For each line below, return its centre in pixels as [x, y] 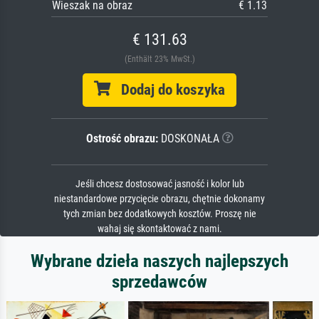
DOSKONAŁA [188, 139]
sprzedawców [159, 282]
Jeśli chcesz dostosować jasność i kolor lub [159, 184]
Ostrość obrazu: [122, 139]
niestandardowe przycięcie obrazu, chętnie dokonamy [159, 199]
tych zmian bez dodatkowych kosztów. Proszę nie [159, 214]
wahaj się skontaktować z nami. [159, 229]
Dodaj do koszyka [168, 90]
